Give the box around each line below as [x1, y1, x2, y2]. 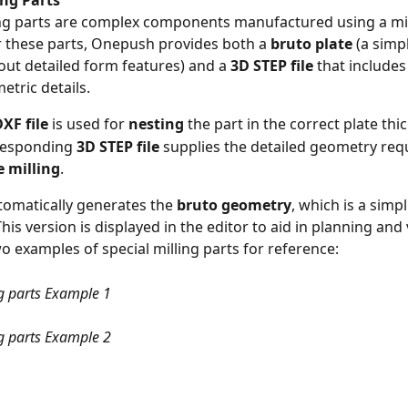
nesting [128, 114, 184, 135]
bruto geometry [177, 194, 291, 215]
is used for [48, 114, 128, 135]
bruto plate [270, 34, 352, 55]
